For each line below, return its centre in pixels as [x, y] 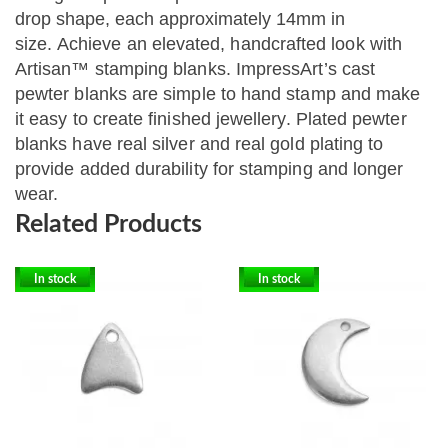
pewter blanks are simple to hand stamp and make [218, 94]
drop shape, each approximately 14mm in [180, 19]
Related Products [108, 225]
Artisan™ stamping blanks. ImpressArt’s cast [195, 69]
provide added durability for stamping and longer [209, 169]
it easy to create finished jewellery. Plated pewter [211, 119]
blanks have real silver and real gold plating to [199, 144]
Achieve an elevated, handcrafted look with [229, 44]
